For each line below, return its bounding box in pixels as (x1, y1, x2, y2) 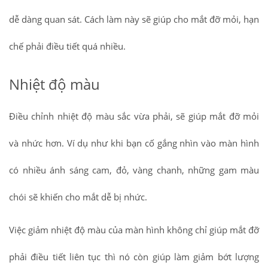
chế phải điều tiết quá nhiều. (9, 40, 126, 53)
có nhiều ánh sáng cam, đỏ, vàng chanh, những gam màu (9, 164, 259, 176)
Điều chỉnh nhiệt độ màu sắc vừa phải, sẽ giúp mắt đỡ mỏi (9, 110, 259, 123)
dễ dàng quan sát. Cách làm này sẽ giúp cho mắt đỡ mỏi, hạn (9, 13, 259, 26)
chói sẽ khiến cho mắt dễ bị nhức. (9, 191, 147, 203)
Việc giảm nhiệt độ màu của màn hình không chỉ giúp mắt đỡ (9, 224, 259, 236)
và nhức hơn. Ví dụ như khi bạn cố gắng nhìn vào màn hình (9, 137, 259, 150)
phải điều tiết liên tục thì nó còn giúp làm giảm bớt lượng (9, 251, 259, 263)
